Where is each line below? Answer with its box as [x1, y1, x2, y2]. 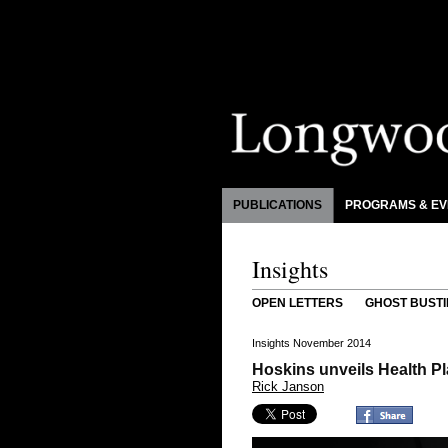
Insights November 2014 [252, 337, 371, 349]
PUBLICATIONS [233, 198, 322, 212]
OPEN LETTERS [252, 296, 343, 310]
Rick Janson [252, 379, 324, 394]
